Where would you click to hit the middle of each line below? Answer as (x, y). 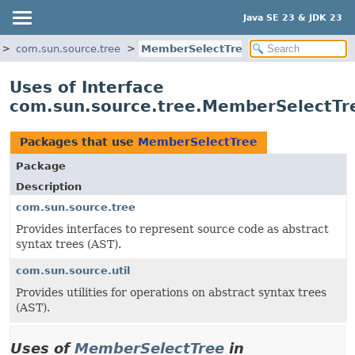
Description (49, 187)
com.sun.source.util (73, 271)
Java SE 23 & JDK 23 (293, 17)
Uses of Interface (87, 87)
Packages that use (79, 142)
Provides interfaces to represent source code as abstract (172, 229)
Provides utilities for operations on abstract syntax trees (171, 292)
